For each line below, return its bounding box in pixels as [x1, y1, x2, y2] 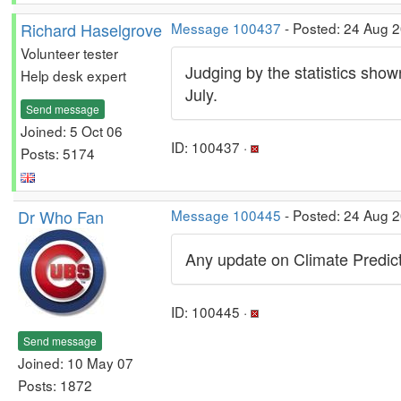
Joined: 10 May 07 [18, 352, 133, 372]
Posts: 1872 [18, 374, 92, 395]
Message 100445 [171, 205, 281, 225]
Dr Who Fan [18, 205, 104, 228]
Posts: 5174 [21, 142, 95, 163]
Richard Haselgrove [21, 18, 162, 41]
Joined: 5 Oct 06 [21, 120, 123, 141]
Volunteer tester [21, 43, 118, 63]
